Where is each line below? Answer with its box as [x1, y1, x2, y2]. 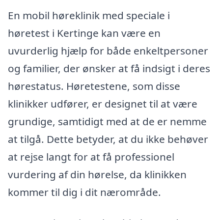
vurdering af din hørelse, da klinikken [8, 167, 187, 181]
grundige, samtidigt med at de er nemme [8, 114, 207, 128]
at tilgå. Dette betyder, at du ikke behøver [8, 132, 208, 146]
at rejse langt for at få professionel [8, 149, 174, 164]
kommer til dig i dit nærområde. [8, 185, 161, 199]
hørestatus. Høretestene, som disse [8, 79, 180, 93]
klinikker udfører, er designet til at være [8, 96, 197, 110]
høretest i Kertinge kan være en [8, 26, 161, 40]
